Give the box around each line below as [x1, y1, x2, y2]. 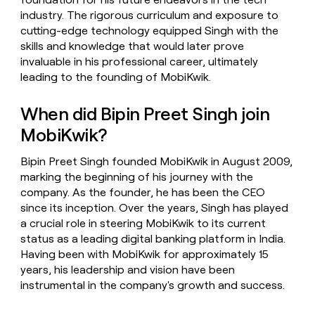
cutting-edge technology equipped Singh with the [20, 24, 279, 38]
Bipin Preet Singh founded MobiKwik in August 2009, [20, 155, 293, 169]
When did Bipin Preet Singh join [20, 103, 270, 124]
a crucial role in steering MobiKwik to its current [20, 217, 266, 231]
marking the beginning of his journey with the [20, 170, 254, 184]
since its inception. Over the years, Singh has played [20, 201, 289, 215]
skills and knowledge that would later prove [20, 39, 245, 53]
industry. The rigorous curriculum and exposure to [20, 8, 279, 22]
